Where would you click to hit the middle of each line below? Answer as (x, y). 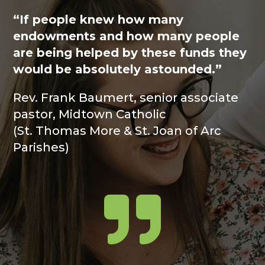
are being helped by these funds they (130, 53)
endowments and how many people (127, 36)
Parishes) (41, 148)
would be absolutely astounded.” (118, 70)
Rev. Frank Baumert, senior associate (126, 98)
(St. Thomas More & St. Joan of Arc (117, 131)
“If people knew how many (98, 20)
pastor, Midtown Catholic (90, 114)
